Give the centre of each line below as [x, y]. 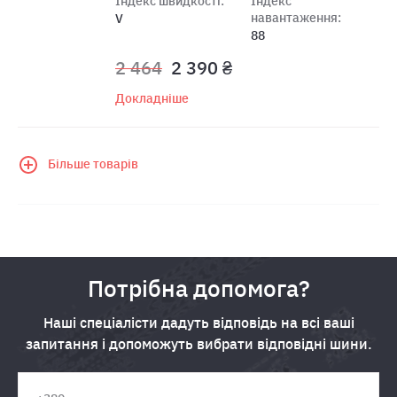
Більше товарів [93, 164]
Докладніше [152, 98]
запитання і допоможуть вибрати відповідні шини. [198, 343]
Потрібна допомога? [198, 288]
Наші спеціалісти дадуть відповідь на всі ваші [198, 322]
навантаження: [296, 17]
